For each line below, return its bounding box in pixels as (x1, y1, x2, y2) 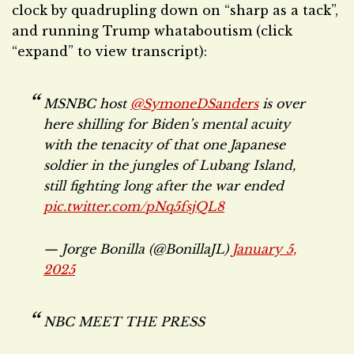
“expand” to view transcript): (12, 43, 207, 59)
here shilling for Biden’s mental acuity (43, 116, 290, 132)
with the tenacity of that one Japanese (43, 137, 285, 153)
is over (258, 96, 305, 111)
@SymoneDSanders (130, 96, 258, 111)
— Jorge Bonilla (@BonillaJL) (43, 241, 232, 257)
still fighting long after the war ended (43, 178, 284, 194)
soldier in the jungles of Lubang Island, (43, 157, 296, 173)
